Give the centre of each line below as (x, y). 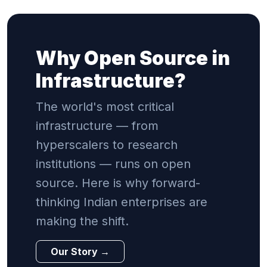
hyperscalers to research (107, 145)
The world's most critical (105, 106)
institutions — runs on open (113, 164)
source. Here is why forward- (118, 183)
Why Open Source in (133, 58)
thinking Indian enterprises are (122, 202)
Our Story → (80, 251)
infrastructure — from (97, 125)
